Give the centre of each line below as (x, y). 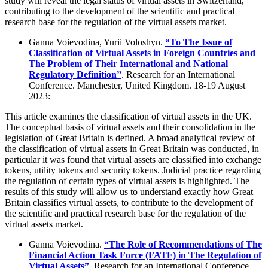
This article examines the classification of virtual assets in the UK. (128, 117)
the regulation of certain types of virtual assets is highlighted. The (127, 181)
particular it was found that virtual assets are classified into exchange (133, 160)
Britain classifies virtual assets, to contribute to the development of (129, 203)
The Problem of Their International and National (128, 64)
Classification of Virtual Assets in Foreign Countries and (142, 53)
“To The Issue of (199, 42)
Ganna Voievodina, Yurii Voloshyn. (97, 42)
